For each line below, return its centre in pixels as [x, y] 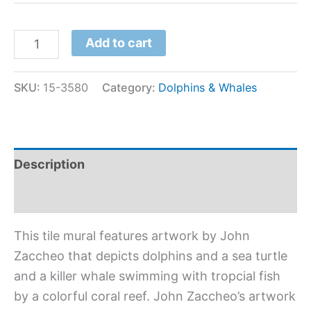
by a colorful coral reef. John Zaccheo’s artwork [155, 296]
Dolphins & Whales [208, 87]
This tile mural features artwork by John [132, 235]
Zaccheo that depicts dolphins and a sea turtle [151, 255]
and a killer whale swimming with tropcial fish [147, 276]
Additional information [81, 196]
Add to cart [119, 42]
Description [49, 164]
